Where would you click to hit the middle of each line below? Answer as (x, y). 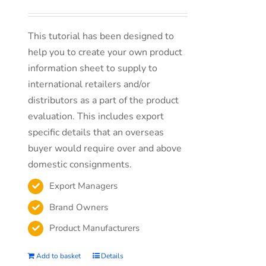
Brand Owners (79, 207)
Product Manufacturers (95, 228)
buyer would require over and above (105, 148)
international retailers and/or (89, 84)
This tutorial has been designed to (101, 36)
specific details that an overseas (96, 132)
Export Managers (84, 186)
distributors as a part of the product (104, 100)
